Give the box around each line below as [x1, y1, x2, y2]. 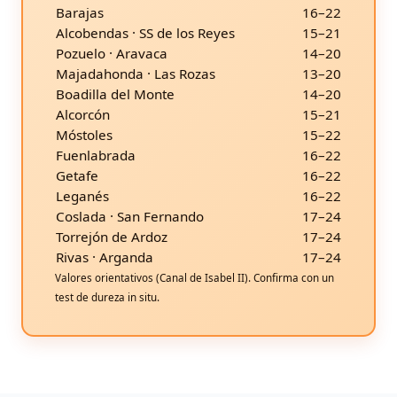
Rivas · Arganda [56, 248, 153, 267]
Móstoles [56, 126, 113, 144]
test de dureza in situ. [55, 291, 160, 305]
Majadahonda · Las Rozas [56, 65, 215, 83]
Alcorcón [56, 105, 110, 124]
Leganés [56, 187, 109, 206]
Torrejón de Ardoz [56, 228, 167, 246]
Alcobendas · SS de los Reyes [56, 24, 235, 43]
